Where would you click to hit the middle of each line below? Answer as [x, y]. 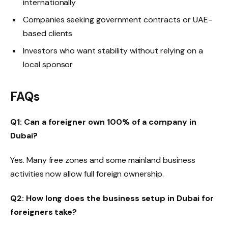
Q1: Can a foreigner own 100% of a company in [103, 122]
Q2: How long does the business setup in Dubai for [112, 198]
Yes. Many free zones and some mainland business [103, 160]
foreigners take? [44, 212]
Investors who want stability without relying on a [113, 51]
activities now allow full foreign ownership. [87, 174]
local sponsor [48, 65]
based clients [48, 34]
